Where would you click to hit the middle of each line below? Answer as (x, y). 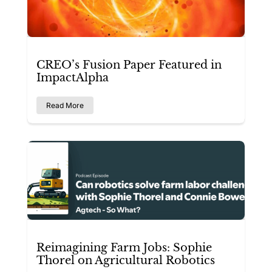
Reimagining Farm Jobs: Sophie (124, 247)
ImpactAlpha (73, 77)
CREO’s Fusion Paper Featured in (129, 65)
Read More (65, 105)
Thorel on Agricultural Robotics (126, 260)
